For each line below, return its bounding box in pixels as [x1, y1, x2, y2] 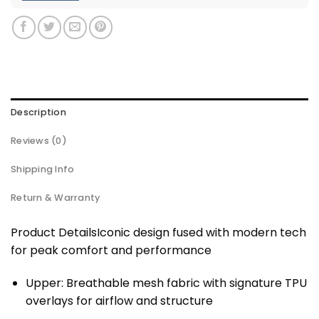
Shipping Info [11, 162, 75, 175]
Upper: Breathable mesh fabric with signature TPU [25, 274, 307, 291]
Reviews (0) [11, 134, 67, 147]
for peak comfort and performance [11, 241, 211, 258]
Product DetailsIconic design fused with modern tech [11, 224, 306, 241]
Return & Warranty [11, 191, 100, 204]
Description [11, 105, 66, 118]
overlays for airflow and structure [25, 292, 213, 309]
